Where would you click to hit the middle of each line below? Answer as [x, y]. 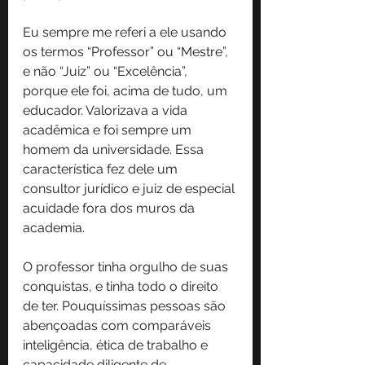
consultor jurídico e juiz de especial [130, 188]
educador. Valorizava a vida [107, 110]
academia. [54, 227]
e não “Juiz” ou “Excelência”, [107, 71]
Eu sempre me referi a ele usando [126, 32]
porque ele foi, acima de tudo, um [127, 90]
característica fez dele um [102, 169]
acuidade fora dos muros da [110, 208]
